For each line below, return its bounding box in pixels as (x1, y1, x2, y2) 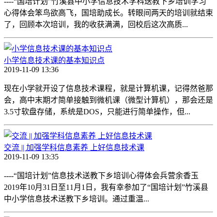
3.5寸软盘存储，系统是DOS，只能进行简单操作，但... (4, 107, 190, 116)
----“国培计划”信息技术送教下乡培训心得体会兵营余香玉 (4, 171, 199, 180)
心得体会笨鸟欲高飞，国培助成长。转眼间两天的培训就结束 (4, 8, 213, 17)
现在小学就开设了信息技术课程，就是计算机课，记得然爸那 (4, 84, 213, 93)
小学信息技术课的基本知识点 (4, 56, 105, 64)
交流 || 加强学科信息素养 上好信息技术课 (4, 143, 144, 152)
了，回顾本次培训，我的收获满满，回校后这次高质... (4, 20, 188, 29)
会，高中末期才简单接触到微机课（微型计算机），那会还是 (4, 95, 213, 104)
